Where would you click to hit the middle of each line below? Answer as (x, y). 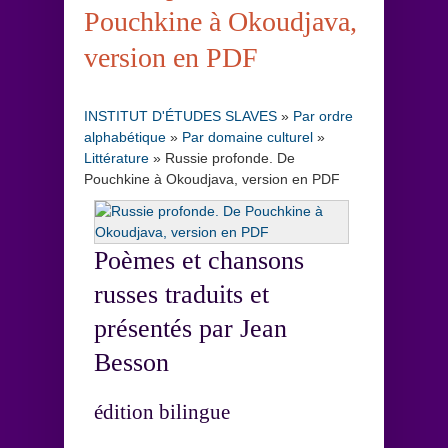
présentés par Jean (190, 328)
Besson (131, 362)
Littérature (116, 157)
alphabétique (125, 136)
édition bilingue (162, 411)
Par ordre (323, 115)
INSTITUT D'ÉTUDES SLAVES (180, 115)
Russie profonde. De (230, 157)
